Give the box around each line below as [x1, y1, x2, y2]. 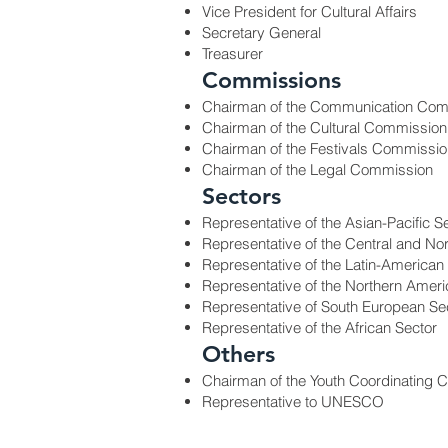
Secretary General [202, 23, 321, 42]
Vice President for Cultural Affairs [202, 2, 417, 21]
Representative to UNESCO [202, 392, 384, 411]
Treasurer [202, 44, 263, 63]
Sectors [202, 182, 281, 210]
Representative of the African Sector [202, 318, 437, 337]
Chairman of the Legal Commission [202, 160, 433, 179]
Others [202, 340, 275, 368]
